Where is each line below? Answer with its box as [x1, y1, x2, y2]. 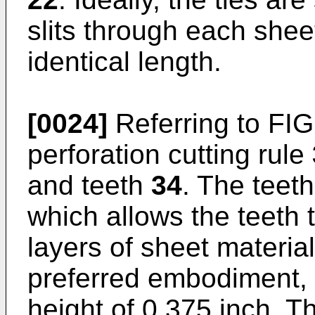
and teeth [27, 170, 151, 200]
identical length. [27, 46, 221, 77]
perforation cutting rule [27, 139, 312, 169]
